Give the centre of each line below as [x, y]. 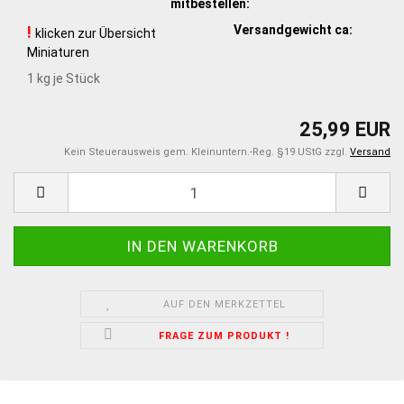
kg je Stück [67, 78]
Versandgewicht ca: [293, 29]
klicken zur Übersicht [96, 33]
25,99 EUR [345, 130]
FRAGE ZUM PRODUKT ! [225, 336]
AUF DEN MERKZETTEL [224, 305]
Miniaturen [58, 52]
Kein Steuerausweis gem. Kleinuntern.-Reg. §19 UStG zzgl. [207, 152]
